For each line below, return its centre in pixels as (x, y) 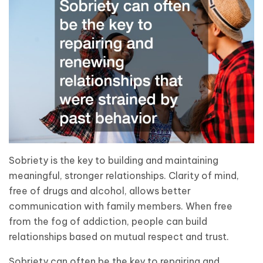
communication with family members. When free (121, 206)
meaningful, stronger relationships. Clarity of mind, (124, 175)
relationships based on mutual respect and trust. (119, 236)
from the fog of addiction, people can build (108, 221)
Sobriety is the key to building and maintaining (114, 160)
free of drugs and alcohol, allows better (100, 190)
